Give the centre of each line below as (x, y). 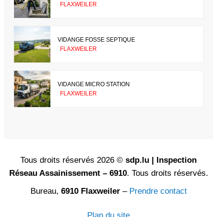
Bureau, (46, 191)
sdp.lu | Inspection (161, 160)
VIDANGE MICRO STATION (94, 84)
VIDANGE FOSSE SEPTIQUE (96, 39)
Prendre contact (158, 191)
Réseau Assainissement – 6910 (68, 173)
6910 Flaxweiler (90, 191)
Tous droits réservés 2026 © (73, 160)
